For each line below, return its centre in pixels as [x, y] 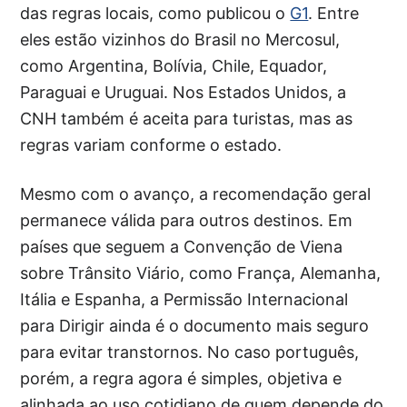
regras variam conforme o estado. [151, 145]
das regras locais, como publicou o [155, 14]
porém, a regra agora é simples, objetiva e [181, 379]
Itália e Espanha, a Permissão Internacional [184, 300]
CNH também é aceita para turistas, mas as [187, 119]
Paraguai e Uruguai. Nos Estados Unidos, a [184, 93]
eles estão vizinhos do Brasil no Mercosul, [180, 40]
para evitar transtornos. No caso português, [190, 352]
